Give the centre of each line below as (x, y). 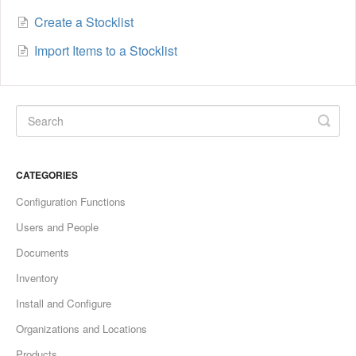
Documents (43, 253)
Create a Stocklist (84, 22)
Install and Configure (64, 304)
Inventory (37, 278)
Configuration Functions (71, 202)
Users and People (57, 227)
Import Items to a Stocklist (106, 51)
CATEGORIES (47, 175)
